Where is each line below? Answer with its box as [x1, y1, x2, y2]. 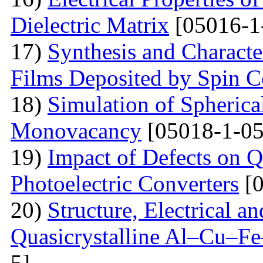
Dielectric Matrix [11, 12, 169, 38]
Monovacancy [11, 117, 141, 143]
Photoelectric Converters [11, 170, 239, 196]
